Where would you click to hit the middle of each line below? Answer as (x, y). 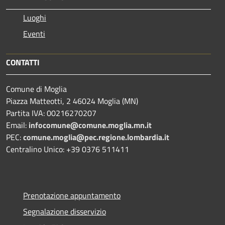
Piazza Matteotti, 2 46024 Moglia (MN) (72, 101)
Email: (17, 125)
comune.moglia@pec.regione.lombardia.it (96, 137)
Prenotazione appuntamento (72, 195)
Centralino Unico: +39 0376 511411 (68, 149)
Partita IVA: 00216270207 (51, 113)
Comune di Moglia (36, 89)
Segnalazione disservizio (65, 211)
